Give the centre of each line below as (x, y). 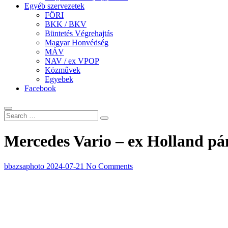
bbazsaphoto (25, 166)
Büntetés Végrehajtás (79, 33)
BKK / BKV (66, 24)
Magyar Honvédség (77, 42)
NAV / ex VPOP (72, 61)
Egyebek (59, 79)
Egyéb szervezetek (54, 6)
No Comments (109, 166)
